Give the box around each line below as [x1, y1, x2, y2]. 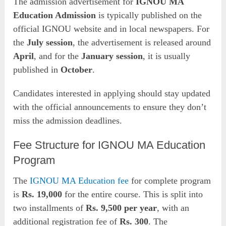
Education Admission [13, 10, 96, 20]
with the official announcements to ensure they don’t [13, 101, 207, 112]
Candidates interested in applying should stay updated [13, 88, 211, 98]
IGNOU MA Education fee [30, 175, 129, 186]
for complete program [129, 175, 211, 186]
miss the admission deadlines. [13, 115, 123, 126]
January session [81, 50, 143, 61]
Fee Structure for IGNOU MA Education [13, 138, 206, 151]
